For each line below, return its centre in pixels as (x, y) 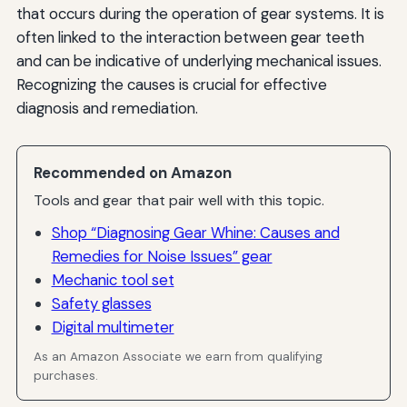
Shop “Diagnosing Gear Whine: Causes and (195, 232)
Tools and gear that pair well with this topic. (179, 201)
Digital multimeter (113, 327)
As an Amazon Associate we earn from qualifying (179, 357)
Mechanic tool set (113, 279)
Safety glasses (101, 303)
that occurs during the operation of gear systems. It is (200, 13)
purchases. (66, 376)
